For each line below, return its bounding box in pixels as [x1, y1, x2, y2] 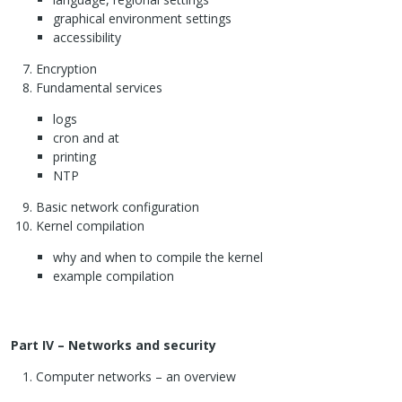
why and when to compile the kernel [52, 249, 263, 267]
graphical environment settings [52, 10, 232, 28]
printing [52, 148, 96, 166]
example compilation [52, 267, 174, 285]
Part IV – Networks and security [11, 336, 216, 354]
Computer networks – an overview [36, 368, 236, 386]
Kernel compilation [36, 217, 144, 235]
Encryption [36, 60, 97, 78]
